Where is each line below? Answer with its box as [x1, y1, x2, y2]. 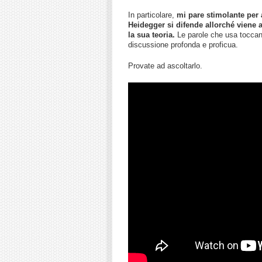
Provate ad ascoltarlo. [128, 61, 202, 70]
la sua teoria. [128, 30, 175, 39]
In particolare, [128, 10, 177, 19]
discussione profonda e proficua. [128, 40, 238, 49]
